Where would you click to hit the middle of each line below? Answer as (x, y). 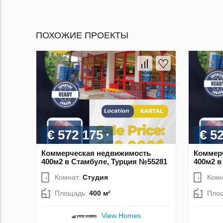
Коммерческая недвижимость (96, 153)
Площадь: (72, 193)
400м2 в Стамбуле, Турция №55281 (104, 161)
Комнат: (69, 177)
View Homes (121, 215)
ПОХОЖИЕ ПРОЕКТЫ (82, 36)
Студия (95, 177)
